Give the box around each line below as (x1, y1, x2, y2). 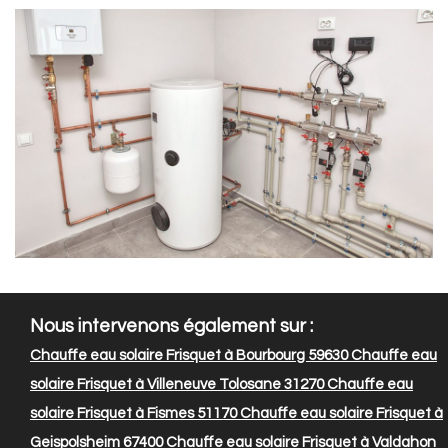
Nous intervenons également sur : (30, 316, 313, 336)
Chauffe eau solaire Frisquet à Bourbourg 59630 (30, 347, 348, 363)
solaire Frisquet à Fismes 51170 (30, 405, 237, 421)
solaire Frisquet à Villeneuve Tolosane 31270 (30, 376, 324, 392)
